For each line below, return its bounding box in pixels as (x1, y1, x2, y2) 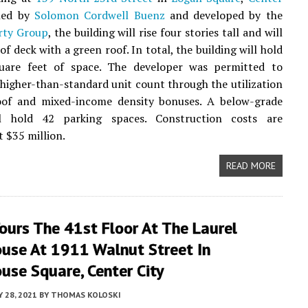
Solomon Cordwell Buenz (34, 8, 165, 23)
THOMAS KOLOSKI (51, 289, 121, 300)
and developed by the (164, 8, 283, 23)
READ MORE (225, 159, 276, 172)
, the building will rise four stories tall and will (47, 25, 283, 40)
